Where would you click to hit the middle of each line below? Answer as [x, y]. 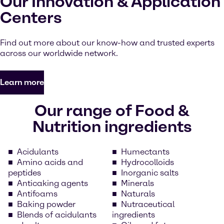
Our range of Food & [112, 110]
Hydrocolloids [147, 162]
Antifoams [37, 193]
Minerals [137, 183]
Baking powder [46, 204]
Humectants [145, 151]
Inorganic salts [150, 172]
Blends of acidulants [57, 214]
